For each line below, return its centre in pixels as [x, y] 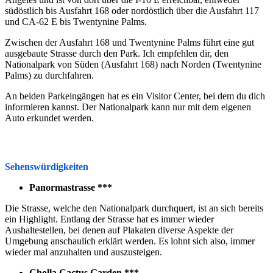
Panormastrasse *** [71, 187]
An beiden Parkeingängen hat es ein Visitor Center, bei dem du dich [135, 96]
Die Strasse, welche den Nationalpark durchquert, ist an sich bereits [134, 208]
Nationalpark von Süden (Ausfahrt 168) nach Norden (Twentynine [133, 64]
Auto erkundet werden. [49, 118]
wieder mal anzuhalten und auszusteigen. [83, 252]
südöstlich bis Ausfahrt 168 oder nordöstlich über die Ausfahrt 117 [132, 10]
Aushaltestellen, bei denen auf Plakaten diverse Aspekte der [119, 230]
